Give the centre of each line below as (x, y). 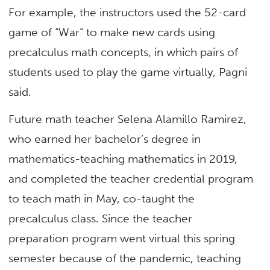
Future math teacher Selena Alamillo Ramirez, (128, 119)
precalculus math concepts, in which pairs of (124, 52)
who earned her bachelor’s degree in (105, 139)
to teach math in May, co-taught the (102, 198)
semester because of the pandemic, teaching (125, 258)
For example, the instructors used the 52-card (127, 12)
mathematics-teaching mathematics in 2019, (123, 159)
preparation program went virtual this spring (122, 238)
